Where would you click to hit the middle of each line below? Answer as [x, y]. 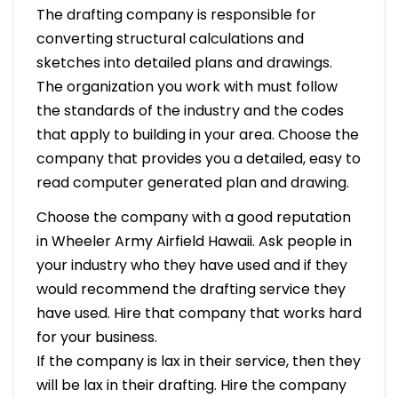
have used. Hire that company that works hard [199, 313]
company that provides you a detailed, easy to [198, 158]
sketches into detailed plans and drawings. [184, 62]
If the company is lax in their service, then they [198, 361]
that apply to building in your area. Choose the [197, 134]
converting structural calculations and [170, 38]
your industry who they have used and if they [191, 265]
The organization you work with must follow [187, 86]
